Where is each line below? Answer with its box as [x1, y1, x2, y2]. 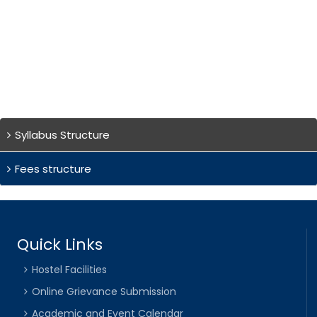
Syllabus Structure [15, 127, 110, 143]
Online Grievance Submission [32, 284, 177, 299]
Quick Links [17, 233, 103, 255]
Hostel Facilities [32, 262, 108, 277]
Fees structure [15, 161, 91, 177]
